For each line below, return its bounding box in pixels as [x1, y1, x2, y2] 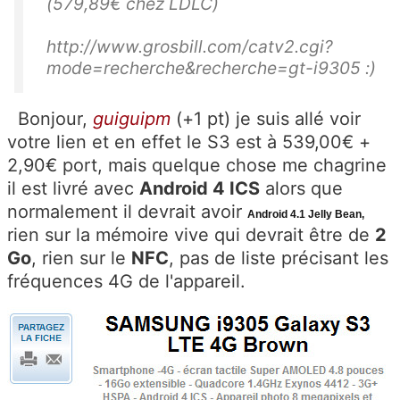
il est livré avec [7, 178, 139, 200]
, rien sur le [31, 247, 131, 270]
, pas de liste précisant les [169, 247, 388, 270]
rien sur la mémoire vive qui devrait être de [7, 224, 375, 246]
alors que [260, 178, 343, 200]
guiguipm [93, 108, 171, 130]
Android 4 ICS [139, 178, 260, 200]
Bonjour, [7, 108, 93, 130]
